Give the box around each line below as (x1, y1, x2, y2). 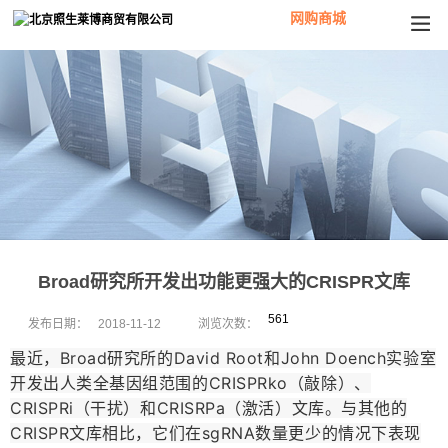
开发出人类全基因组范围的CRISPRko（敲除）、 (10, 372, 371, 393)
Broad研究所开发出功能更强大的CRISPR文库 (38, 271, 410, 292)
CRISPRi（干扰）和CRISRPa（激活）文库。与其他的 (10, 397, 408, 418)
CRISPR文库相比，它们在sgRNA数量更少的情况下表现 (10, 422, 421, 443)
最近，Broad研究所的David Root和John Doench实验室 (10, 347, 437, 368)
